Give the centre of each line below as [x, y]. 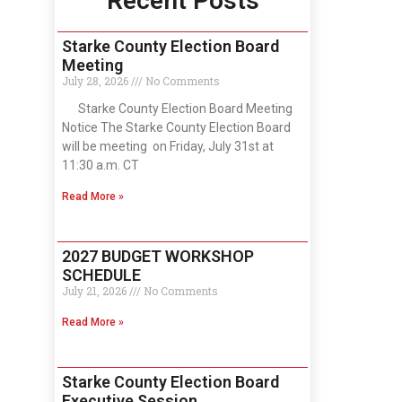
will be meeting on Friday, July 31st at [168, 147]
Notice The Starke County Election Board [176, 128]
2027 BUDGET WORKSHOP [158, 257]
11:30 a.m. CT [100, 166]
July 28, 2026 [96, 81]
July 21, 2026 [96, 291]
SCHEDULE [101, 275]
